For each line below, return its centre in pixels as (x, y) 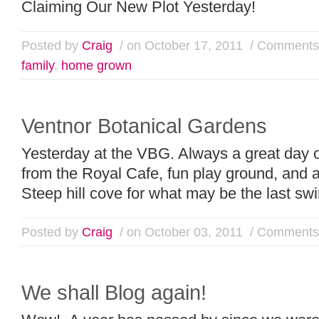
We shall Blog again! (114, 293)
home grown (96, 65)
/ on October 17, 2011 (179, 45)
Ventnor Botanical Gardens (144, 126)
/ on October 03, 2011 (179, 232)
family (38, 65)
